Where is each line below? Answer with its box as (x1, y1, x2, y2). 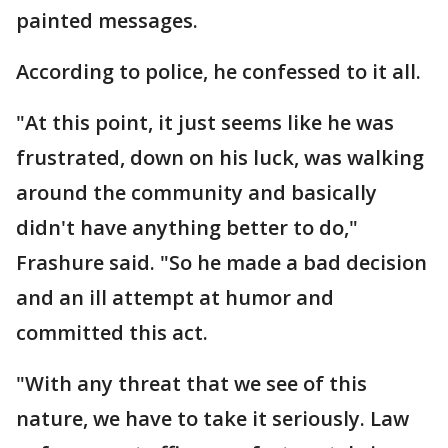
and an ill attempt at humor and (16, 284, 334, 311)
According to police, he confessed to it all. (16, 58, 421, 85)
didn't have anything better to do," (16, 214, 358, 241)
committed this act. (16, 319, 208, 346)
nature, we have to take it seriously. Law (16, 405, 409, 432)
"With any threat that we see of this (16, 370, 367, 397)
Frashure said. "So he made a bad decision (16, 249, 427, 276)
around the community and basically (16, 179, 377, 206)
